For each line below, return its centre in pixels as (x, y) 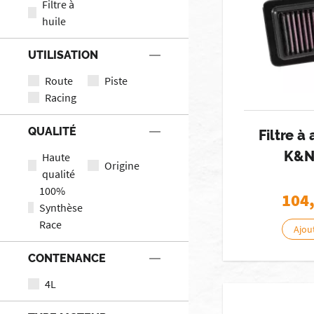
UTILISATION (63, 55)
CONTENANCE (67, 258)
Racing (61, 97)
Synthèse (61, 207)
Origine (122, 165)
